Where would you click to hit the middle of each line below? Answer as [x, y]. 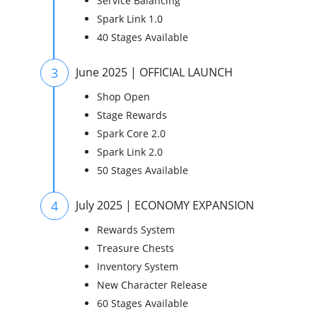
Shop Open [123, 97]
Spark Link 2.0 [130, 152]
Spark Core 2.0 [131, 133]
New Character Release [152, 285]
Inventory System [138, 266]
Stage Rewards [132, 115]
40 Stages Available [143, 37]
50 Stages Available [143, 170]
